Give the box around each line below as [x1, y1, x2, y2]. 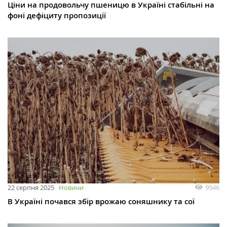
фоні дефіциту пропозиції [8, 10, 106, 21]
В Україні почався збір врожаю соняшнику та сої [8, 196, 195, 207]
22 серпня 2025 [8, 183, 54, 193]
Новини [59, 183, 84, 193]
